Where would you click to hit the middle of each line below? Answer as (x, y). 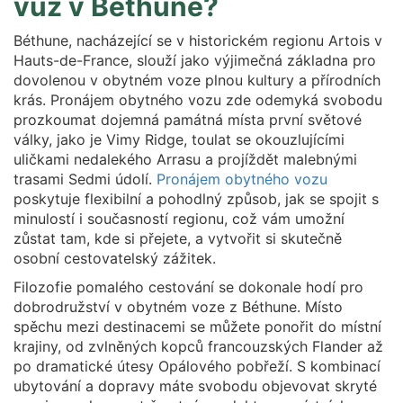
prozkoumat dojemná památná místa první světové (188, 120)
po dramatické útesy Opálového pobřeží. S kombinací (197, 366)
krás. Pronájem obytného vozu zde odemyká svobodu (198, 100)
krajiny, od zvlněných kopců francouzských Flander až (198, 346)
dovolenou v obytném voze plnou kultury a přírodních (197, 80)
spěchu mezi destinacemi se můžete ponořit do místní (197, 327)
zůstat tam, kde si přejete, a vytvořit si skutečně (178, 238)
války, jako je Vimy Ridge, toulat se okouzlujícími (179, 139)
